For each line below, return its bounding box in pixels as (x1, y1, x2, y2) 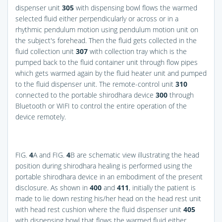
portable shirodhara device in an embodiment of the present (15, 171, 203, 181)
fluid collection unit (15, 46, 76, 56)
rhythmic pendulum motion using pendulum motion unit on (15, 24, 198, 34)
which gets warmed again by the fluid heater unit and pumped (15, 68, 207, 78)
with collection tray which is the (88, 46, 187, 56)
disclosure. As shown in (15, 182, 90, 192)
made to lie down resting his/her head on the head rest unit (15, 193, 201, 203)
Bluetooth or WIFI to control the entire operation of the (15, 101, 187, 111)
